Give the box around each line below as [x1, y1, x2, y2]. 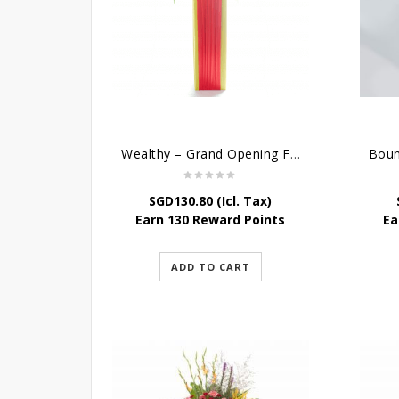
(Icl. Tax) [213, 192, 273, 210]
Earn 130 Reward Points [135, 211, 286, 229]
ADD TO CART [170, 260, 250, 274]
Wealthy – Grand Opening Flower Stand [289, 145, 300, 163]
